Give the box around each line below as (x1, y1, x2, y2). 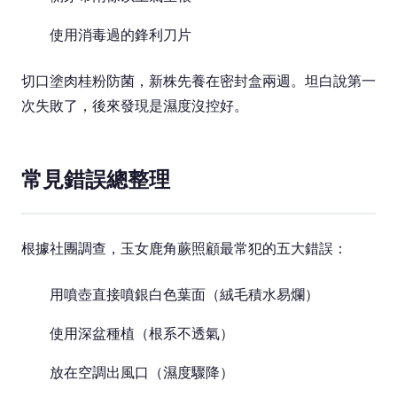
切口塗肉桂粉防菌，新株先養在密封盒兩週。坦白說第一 (21, 72, 376, 90)
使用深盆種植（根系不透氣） (50, 324, 234, 342)
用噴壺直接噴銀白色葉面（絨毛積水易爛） (50, 285, 319, 303)
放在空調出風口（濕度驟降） (50, 363, 234, 381)
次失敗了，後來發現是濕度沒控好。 (21, 97, 248, 114)
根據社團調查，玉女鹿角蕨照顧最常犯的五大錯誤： (21, 239, 347, 257)
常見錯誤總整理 (21, 167, 170, 192)
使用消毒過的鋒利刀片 (50, 26, 191, 43)
